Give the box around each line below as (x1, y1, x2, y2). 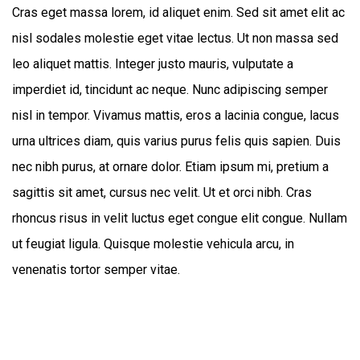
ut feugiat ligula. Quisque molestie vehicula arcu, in (12, 236, 294, 252)
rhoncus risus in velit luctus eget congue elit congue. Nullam (12, 211, 347, 226)
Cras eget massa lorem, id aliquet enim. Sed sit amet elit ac (12, 5, 345, 20)
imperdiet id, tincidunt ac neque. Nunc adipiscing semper (12, 82, 328, 97)
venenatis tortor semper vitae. (12, 262, 180, 277)
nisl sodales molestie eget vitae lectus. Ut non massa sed (12, 31, 338, 46)
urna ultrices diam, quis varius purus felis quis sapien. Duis (12, 133, 341, 149)
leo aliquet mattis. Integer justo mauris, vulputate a (12, 56, 293, 72)
